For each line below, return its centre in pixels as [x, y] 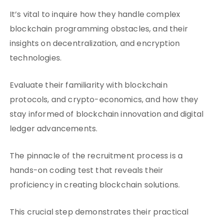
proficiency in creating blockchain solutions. [95, 186]
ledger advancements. [54, 129]
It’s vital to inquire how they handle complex [95, 15]
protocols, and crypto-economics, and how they [104, 100]
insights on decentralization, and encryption [95, 44]
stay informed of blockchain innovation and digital [107, 115]
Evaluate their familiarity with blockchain [89, 86]
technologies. [36, 59]
